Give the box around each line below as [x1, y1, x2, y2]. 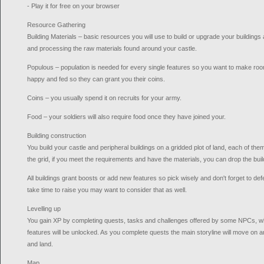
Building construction [27, 132, 86, 139]
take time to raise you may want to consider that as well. [27, 186, 187, 193]
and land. [27, 240, 53, 247]
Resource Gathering [27, 21, 85, 28]
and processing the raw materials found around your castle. [27, 45, 197, 52]
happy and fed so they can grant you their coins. [27, 75, 165, 82]
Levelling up [27, 205, 61, 212]
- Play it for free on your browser [27, 2, 120, 9]
